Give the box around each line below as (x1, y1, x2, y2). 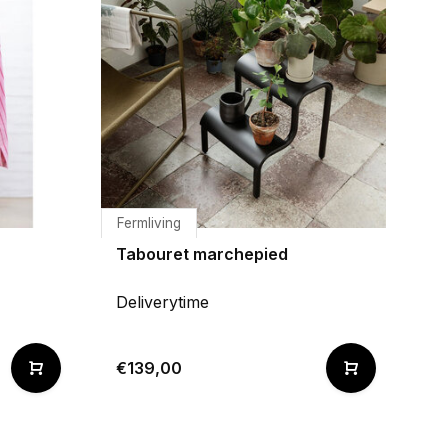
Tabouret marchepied (116, 244, 288, 264)
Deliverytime (116, 292, 209, 312)
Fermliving (117, 215, 181, 231)
